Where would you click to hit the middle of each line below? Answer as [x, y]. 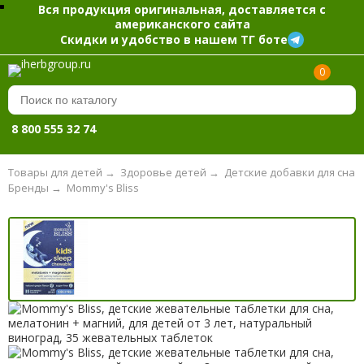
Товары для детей [55, 173]
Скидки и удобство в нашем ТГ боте [174, 39]
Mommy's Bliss [102, 187]
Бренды [28, 187]
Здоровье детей [163, 173]
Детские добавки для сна [289, 173]
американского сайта [182, 24]
